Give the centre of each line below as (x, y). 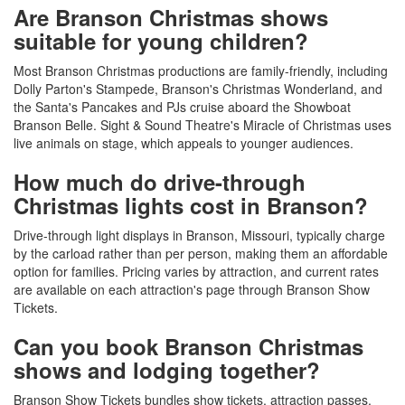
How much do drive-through (160, 182)
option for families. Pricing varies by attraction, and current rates (196, 272)
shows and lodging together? (167, 370)
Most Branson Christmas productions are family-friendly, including (201, 71)
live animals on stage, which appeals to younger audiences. (184, 143)
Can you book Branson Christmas (188, 347)
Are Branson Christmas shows (171, 18)
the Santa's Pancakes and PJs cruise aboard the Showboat (182, 107)
